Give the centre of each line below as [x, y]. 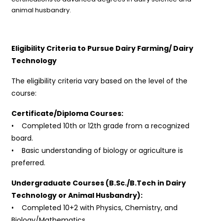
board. [22, 138]
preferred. [29, 163]
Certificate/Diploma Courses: [68, 113]
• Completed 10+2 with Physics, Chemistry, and [95, 207]
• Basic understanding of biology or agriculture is [97, 150]
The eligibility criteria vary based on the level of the [100, 81]
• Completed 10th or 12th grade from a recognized [101, 126]
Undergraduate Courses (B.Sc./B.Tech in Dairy [99, 183]
